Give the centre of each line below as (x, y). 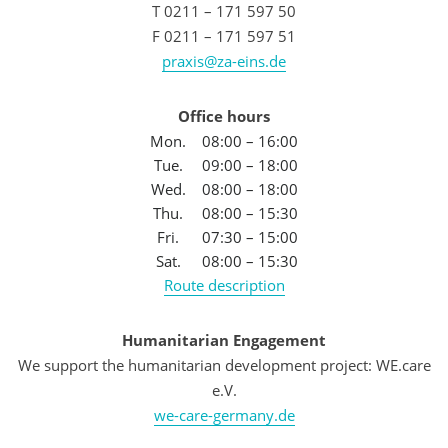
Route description (224, 284)
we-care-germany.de (224, 414)
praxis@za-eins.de (224, 60)
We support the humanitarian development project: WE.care (224, 364)
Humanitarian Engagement (224, 339)
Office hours (224, 115)
